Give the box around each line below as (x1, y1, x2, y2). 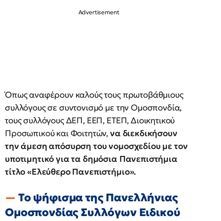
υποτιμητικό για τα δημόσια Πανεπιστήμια (5, 153, 178, 165)
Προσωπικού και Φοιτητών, (5, 128, 109, 139)
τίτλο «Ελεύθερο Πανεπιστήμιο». (5, 166, 137, 178)
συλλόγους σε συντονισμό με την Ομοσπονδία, (5, 102, 182, 113)
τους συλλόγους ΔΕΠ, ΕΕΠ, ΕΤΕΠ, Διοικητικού (5, 115, 175, 126)
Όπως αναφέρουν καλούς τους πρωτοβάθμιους (5, 89, 184, 101)
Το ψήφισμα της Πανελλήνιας (18, 191, 178, 205)
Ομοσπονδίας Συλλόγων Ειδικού (5, 206, 181, 220)
